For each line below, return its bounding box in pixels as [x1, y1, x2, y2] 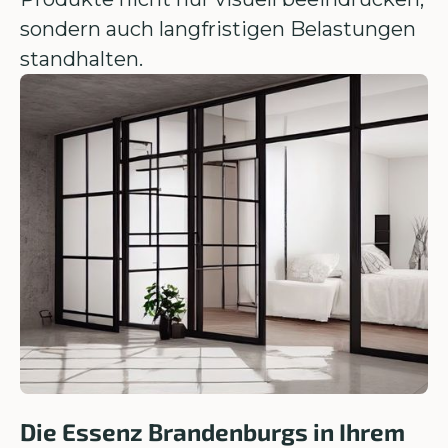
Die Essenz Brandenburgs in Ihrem [20, 417, 405, 446]
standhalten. [20, 47, 143, 71]
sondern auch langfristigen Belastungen [20, 17, 416, 41]
